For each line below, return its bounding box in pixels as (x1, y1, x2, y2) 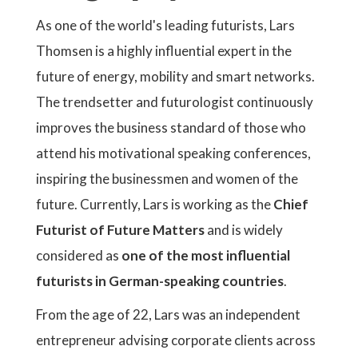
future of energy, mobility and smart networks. (36, 68, 315, 85)
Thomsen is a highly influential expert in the (36, 42, 292, 59)
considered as (36, 247, 121, 264)
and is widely (205, 221, 283, 238)
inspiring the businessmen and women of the (36, 170, 298, 187)
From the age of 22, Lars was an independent (36, 306, 300, 323)
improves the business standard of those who (36, 119, 306, 136)
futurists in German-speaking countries (36, 272, 284, 289)
